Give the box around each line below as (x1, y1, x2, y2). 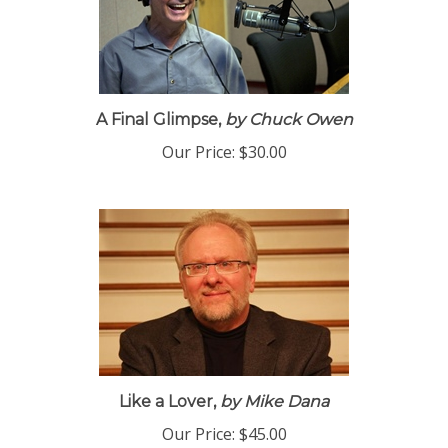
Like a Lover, (119, 399, 216, 418)
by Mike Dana (216, 399, 329, 418)
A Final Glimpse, (95, 117, 221, 136)
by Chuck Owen (220, 117, 353, 136)
